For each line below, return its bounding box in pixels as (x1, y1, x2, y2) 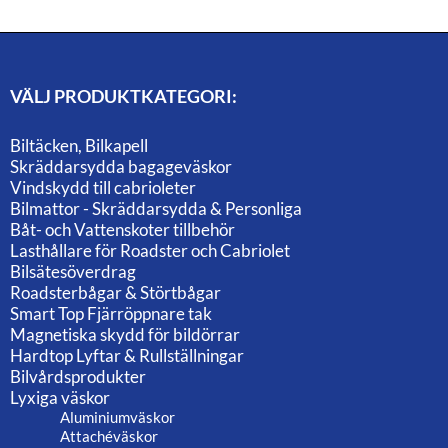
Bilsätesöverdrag (10, 261, 136, 283)
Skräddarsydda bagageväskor (10, 156, 232, 178)
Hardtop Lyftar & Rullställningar (10, 345, 244, 367)
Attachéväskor (60, 427, 158, 446)
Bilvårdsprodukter (10, 366, 146, 388)
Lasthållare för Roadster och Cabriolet (10, 240, 290, 262)
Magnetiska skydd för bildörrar (10, 324, 240, 346)
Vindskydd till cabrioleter (10, 177, 196, 199)
